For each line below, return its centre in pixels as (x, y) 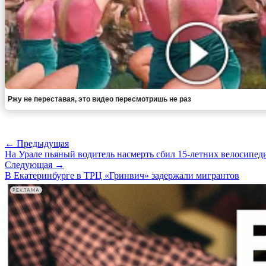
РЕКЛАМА (26, 190)
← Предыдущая (37, 144)
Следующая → (34, 165)
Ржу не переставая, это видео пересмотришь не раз (99, 99)
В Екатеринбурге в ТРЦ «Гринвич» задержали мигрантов (122, 176)
